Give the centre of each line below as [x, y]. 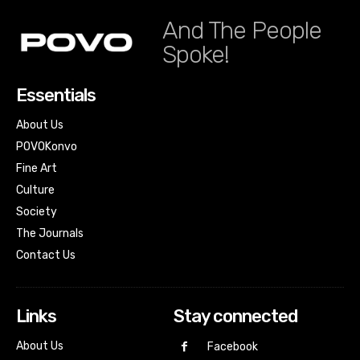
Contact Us [46, 255]
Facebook [233, 347]
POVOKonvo [47, 146]
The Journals [50, 233]
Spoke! [196, 54]
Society [37, 211]
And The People [242, 30]
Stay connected [235, 316]
